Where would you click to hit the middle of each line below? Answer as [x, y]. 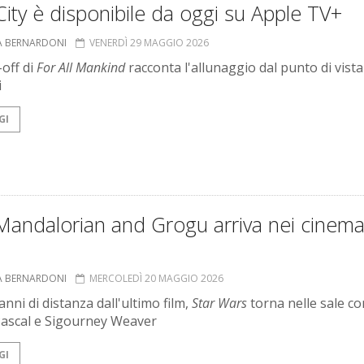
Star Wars [219, 303]
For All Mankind [82, 68]
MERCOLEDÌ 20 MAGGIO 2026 [156, 279]
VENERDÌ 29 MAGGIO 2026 [149, 43]
